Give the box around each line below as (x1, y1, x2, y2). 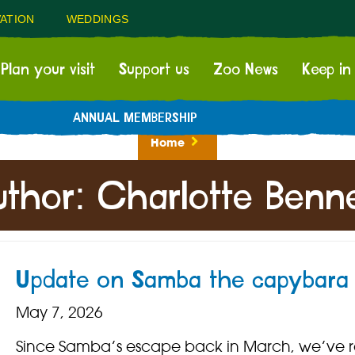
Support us (119, 62, 189, 78)
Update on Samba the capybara (15, 269, 349, 293)
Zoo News (213, 62, 278, 78)
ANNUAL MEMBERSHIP (72, 112, 197, 125)
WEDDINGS (66, 13, 129, 25)
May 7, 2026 (15, 303, 103, 323)
